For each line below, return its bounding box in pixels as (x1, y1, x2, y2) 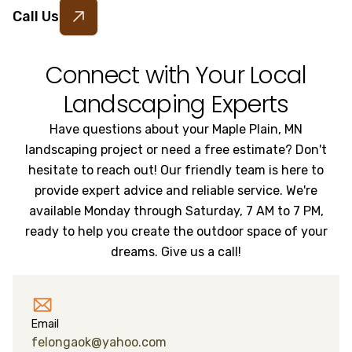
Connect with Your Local (45, 59, 307, 92)
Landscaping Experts (63, 88, 289, 121)
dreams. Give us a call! (111, 244, 241, 259)
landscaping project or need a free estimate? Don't (25, 142, 327, 157)
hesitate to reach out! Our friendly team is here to (28, 163, 324, 178)
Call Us (13, 8, 59, 25)
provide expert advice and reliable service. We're (35, 183, 317, 198)
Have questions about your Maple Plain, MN (49, 122, 302, 137)
